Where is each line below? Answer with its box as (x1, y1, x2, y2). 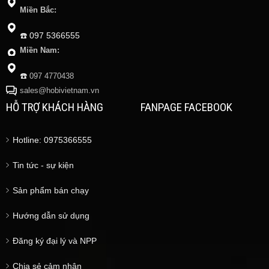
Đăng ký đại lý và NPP (12, 235, 97, 246)
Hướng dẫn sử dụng (12, 210, 89, 220)
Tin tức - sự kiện (12, 160, 74, 170)
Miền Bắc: (19, 5, 56, 14)
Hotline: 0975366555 (12, 134, 92, 145)
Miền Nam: (19, 46, 59, 55)
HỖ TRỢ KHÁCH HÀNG (5, 100, 103, 114)
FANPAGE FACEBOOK (140, 100, 232, 114)
